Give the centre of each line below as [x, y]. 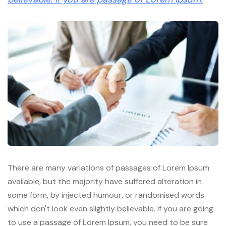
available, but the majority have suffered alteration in [105, 181]
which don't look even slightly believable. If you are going [110, 209]
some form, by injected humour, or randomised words [106, 195]
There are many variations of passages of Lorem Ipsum [108, 168]
